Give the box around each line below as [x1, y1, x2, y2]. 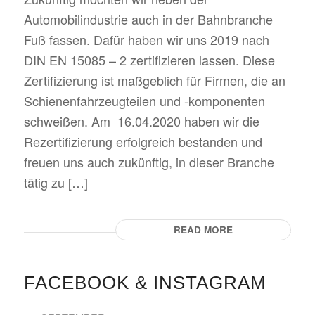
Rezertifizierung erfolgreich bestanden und [23, 132, 262, 150]
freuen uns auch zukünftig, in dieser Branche [23, 153, 274, 171]
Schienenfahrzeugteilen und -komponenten [23, 91, 265, 110]
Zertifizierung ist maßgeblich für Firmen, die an [23, 71, 285, 89]
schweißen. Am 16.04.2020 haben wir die [23, 112, 259, 130]
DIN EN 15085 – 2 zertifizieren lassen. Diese [23, 51, 275, 69]
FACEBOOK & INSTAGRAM [23, 272, 266, 293]
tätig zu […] [23, 173, 88, 191]
